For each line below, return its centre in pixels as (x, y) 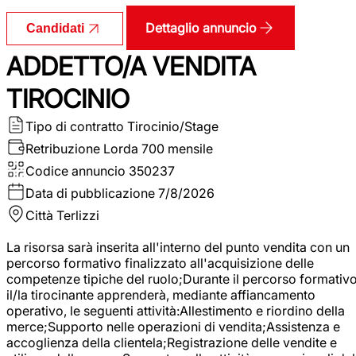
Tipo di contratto (75, 126)
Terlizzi (78, 215)
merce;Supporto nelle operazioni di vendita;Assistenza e (173, 326)
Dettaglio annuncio (201, 27)
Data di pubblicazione (90, 193)
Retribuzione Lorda (82, 148)
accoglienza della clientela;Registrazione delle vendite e (172, 342)
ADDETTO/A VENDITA (131, 66)
